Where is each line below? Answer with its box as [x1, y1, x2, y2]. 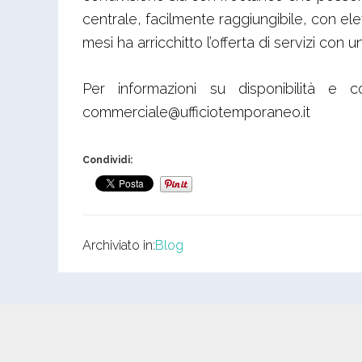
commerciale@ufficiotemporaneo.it [82, 103, 310, 120]
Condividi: [82, 154, 133, 166]
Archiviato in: [82, 238, 155, 253]
